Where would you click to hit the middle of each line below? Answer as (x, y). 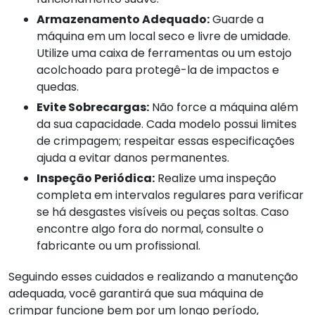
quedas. (58, 86)
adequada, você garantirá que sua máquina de (136, 293)
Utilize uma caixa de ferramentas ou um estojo (164, 53)
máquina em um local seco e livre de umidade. (163, 36)
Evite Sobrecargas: (93, 107)
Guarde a (237, 19)
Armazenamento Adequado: (123, 19)
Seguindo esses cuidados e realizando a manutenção (153, 276)
